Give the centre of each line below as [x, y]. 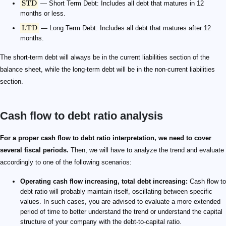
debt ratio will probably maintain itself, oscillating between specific [116, 192]
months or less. [43, 14]
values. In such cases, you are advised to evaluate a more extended [120, 202]
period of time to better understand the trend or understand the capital [121, 212]
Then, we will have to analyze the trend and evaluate [146, 150]
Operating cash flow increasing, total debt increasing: [104, 182]
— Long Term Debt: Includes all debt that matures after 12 [125, 28]
